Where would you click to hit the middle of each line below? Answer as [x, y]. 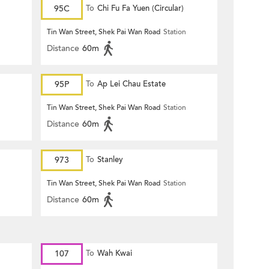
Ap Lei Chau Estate [131, 84]
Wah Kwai [115, 253]
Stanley [110, 160]
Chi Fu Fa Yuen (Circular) [141, 8]
